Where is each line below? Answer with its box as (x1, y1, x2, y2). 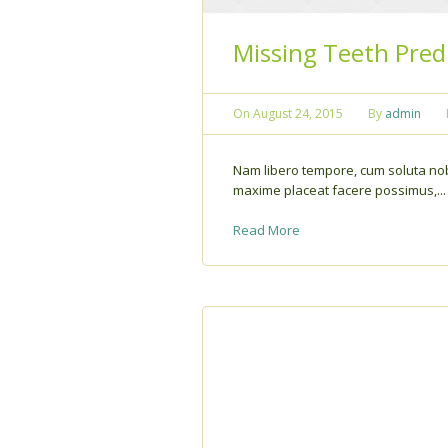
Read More (233, 220, 300, 239)
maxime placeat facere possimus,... (233, 180, 446, 199)
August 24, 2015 (253, 104, 343, 122)
